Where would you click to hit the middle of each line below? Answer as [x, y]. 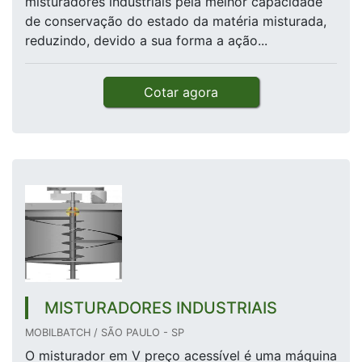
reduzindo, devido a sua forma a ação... [146, 41]
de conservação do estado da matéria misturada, [176, 21]
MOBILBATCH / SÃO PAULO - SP [105, 333]
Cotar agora [181, 93]
